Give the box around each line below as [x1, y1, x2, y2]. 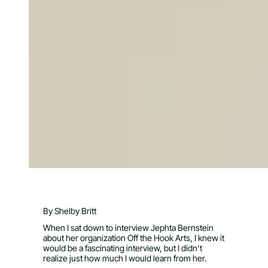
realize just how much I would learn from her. [43, 252, 208, 263]
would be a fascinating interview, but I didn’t [43, 242, 202, 253]
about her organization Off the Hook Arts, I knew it [43, 232, 224, 243]
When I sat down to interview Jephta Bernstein [43, 222, 214, 233]
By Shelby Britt [43, 206, 96, 217]
